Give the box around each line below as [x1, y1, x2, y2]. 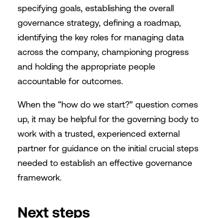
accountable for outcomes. [17, 76, 123, 86]
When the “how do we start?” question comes [17, 99, 198, 109]
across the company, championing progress [17, 47, 189, 57]
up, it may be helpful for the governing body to [17, 114, 199, 124]
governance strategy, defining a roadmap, [17, 18, 181, 28]
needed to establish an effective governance [17, 158, 192, 168]
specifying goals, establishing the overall [17, 3, 174, 13]
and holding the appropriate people [17, 61, 155, 72]
